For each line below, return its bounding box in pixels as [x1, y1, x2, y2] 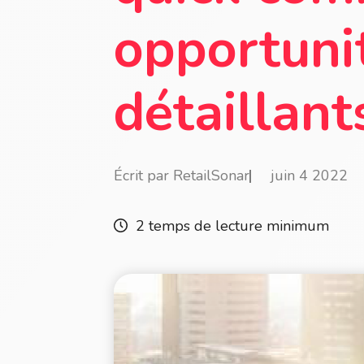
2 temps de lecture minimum [136, 216, 329, 236]
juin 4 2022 [271, 166, 348, 185]
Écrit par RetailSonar [114, 166, 249, 185]
